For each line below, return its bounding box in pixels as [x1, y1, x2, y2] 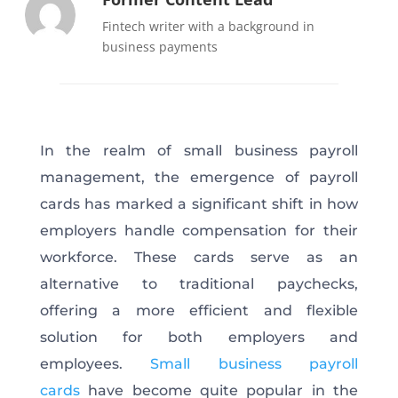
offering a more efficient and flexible [39, 301, 359, 319]
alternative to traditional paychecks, [39, 275, 359, 292]
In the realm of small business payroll [39, 141, 359, 159]
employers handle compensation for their [39, 221, 359, 239]
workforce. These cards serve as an [39, 248, 359, 266]
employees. [39, 354, 151, 372]
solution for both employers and [39, 328, 359, 346]
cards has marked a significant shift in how [39, 195, 359, 212]
